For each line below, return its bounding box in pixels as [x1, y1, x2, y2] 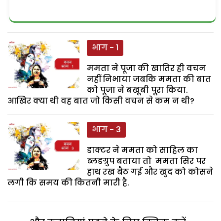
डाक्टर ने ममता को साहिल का [87, 145, 198, 156]
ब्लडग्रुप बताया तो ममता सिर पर [87, 155, 206, 167]
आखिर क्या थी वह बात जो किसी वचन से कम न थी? [7, 95, 194, 107]
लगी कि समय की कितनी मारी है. [7, 177, 129, 189]
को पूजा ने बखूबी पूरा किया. [87, 84, 188, 96]
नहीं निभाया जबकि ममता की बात [87, 74, 212, 85]
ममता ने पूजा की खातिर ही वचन [87, 63, 206, 74]
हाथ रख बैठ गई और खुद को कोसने [87, 166, 214, 178]
